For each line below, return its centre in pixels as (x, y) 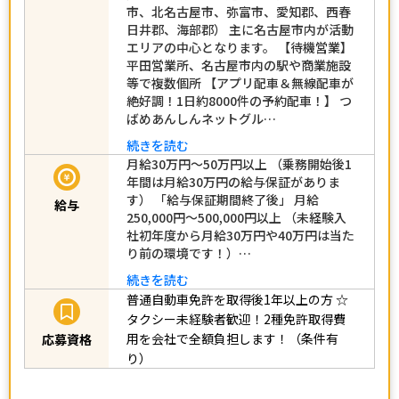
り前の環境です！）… (189, 252)
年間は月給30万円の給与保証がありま (233, 181)
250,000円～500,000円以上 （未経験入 (236, 217)
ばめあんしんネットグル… (201, 118)
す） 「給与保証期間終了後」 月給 (223, 199)
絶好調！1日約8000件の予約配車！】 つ (239, 100)
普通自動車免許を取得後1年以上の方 (230, 299)
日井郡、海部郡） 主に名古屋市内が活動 (240, 29)
